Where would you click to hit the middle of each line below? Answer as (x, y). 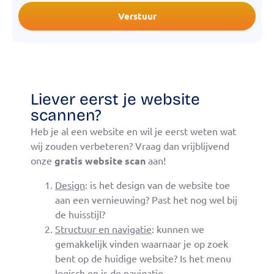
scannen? (66, 116)
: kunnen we (178, 228)
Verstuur (137, 16)
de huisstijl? (80, 214)
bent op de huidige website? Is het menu (143, 258)
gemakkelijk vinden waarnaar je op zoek (142, 243)
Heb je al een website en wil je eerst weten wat (133, 131)
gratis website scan (100, 161)
